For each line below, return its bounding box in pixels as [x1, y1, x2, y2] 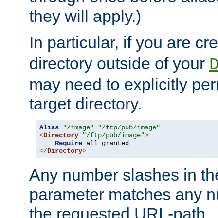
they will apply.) [29, 7, 141, 26]
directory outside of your [29, 54, 209, 73]
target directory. [29, 94, 142, 113]
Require [55, 139, 82, 147]
